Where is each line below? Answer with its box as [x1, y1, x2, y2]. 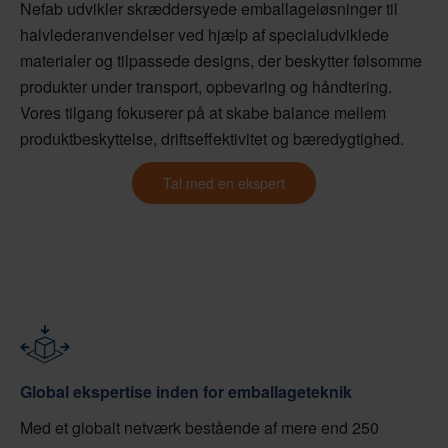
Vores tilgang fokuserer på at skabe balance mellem [20, 101, 386, 125]
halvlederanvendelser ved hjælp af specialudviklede [20, 23, 389, 47]
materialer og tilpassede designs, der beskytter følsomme [20, 49, 422, 73]
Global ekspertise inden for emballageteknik [20, 380, 352, 404]
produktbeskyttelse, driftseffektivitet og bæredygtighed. [20, 127, 404, 151]
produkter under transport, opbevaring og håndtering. [20, 75, 392, 99]
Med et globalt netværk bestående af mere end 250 [20, 416, 379, 440]
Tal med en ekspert [163, 173, 285, 194]
